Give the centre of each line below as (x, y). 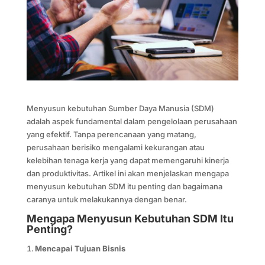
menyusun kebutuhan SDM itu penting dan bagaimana (124, 186)
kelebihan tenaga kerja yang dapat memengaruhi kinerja (127, 160)
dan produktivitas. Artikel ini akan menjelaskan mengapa (127, 173)
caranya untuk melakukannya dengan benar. (106, 199)
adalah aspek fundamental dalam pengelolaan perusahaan (132, 121)
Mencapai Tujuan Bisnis (80, 248)
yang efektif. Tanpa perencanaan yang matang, (111, 134)
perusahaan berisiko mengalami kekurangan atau (115, 147)
